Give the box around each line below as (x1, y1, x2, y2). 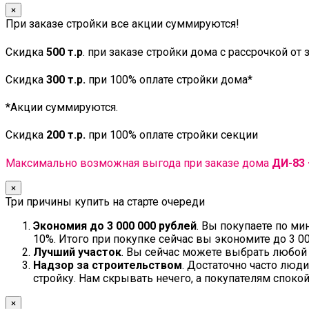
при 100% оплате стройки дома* (86, 72, 252, 86)
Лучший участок (33, 245, 121, 259)
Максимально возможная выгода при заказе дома (6, 156, 272, 170)
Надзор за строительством (33, 258, 182, 272)
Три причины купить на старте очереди (6, 195, 205, 208)
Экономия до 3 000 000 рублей (33, 219, 197, 232)
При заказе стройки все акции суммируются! (6, 17, 239, 31)
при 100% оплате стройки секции (86, 128, 258, 142)
